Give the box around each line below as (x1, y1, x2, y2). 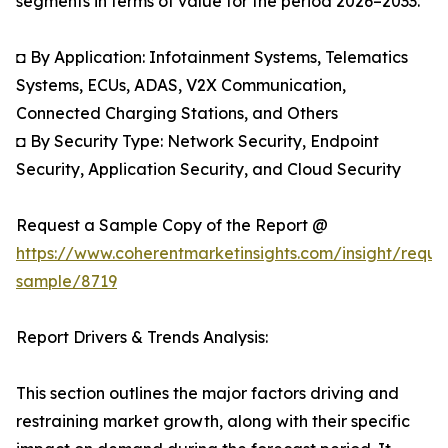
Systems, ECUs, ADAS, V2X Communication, (16, 75, 346, 96)
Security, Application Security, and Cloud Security (16, 159, 401, 180)
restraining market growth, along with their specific (16, 411, 410, 432)
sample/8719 (16, 271, 117, 292)
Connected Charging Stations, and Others (16, 103, 338, 124)
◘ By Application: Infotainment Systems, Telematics (16, 47, 408, 68)
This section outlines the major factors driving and (16, 383, 399, 404)
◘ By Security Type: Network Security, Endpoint (16, 131, 379, 152)
